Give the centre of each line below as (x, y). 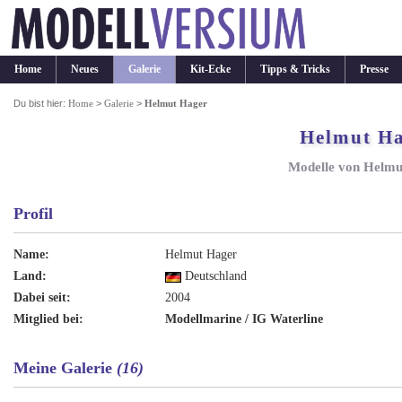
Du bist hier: (41, 104)
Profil (34, 213)
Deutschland (214, 276)
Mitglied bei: (49, 319)
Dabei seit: (43, 298)
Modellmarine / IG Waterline (245, 319)
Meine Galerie (66, 367)
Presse (374, 69)
